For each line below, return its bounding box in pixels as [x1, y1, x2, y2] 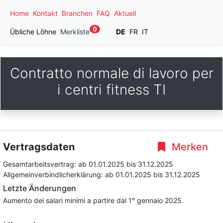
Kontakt [33, 9, 58, 17]
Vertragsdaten [3, 141, 75, 153]
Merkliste [60, 27, 90, 36]
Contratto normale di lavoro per [9, 65, 214, 82]
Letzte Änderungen [3, 183, 76, 193]
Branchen [62, 9, 93, 17]
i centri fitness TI [57, 81, 166, 98]
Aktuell [114, 9, 136, 17]
